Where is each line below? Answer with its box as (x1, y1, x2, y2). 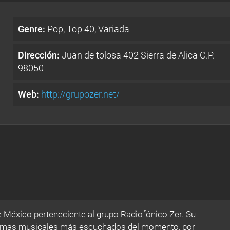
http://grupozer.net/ (41, 88, 120, 100)
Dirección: (18, 49, 60, 61)
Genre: (18, 23, 46, 34)
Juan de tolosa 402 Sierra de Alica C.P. (60, 49, 215, 61)
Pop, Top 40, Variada (45, 23, 130, 34)
